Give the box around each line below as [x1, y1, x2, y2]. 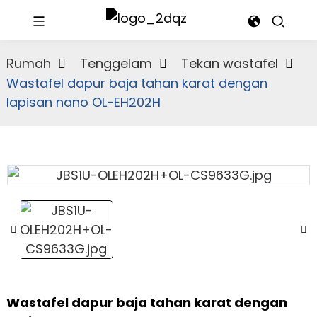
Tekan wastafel [180, 54, 278, 72]
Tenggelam [79, 54, 152, 72]
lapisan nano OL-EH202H [6, 93, 161, 111]
